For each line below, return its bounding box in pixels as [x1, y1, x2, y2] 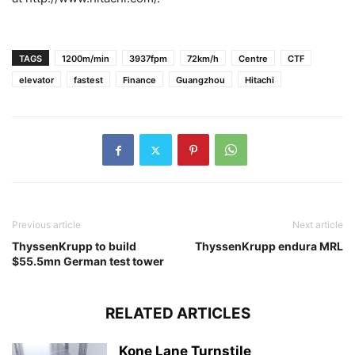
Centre [239, 53, 268, 65]
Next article [292, 219, 343, 231]
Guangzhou [176, 74, 225, 86]
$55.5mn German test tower [12, 254, 164, 269]
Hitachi [245, 74, 274, 86]
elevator [19, 74, 54, 86]
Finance [123, 74, 156, 86]
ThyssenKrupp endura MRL [195, 239, 343, 254]
